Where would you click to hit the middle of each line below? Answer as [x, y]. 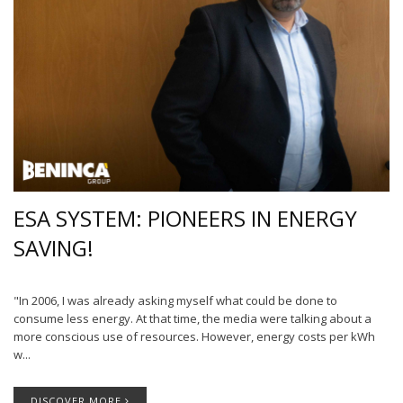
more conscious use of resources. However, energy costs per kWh [194, 336]
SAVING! [54, 248]
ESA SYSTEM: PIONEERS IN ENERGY [185, 219]
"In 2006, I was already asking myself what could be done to [175, 300]
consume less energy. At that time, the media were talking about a [193, 318]
